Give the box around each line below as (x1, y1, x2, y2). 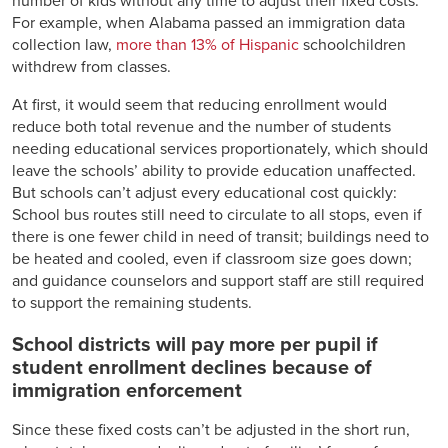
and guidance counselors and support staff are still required (12, 270, 424, 291)
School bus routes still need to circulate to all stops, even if (12, 204, 422, 225)
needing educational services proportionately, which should (12, 138, 428, 159)
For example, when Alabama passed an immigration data (12, 12, 405, 33)
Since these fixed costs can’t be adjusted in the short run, (12, 419, 410, 440)
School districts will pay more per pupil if (12, 332, 378, 357)
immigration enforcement (12, 378, 242, 403)
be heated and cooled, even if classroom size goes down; (12, 248, 412, 269)
